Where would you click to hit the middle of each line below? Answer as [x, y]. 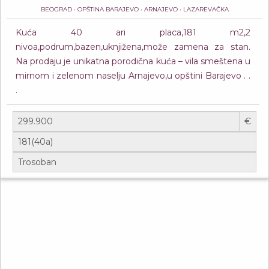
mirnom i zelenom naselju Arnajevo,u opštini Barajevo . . [133, 76]
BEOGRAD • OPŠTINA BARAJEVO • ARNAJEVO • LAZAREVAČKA [134, 9]
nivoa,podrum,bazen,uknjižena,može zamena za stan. [133, 47]
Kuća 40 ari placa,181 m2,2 [133, 32]
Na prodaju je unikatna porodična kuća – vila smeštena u [133, 61]
